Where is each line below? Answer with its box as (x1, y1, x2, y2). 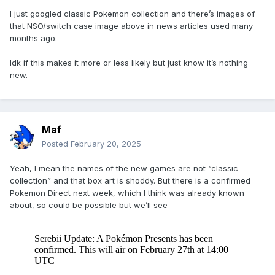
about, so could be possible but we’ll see (10, 200, 170, 211)
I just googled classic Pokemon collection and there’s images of (10, 9, 255, 19)
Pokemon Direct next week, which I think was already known (10, 188, 244, 198)
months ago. (10, 33, 57, 44)
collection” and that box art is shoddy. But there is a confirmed (10, 176, 250, 186)
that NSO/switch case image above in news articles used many (10, 21, 253, 31)
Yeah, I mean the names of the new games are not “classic (10, 163, 238, 174)
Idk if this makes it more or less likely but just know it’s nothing (10, 58, 248, 68)
